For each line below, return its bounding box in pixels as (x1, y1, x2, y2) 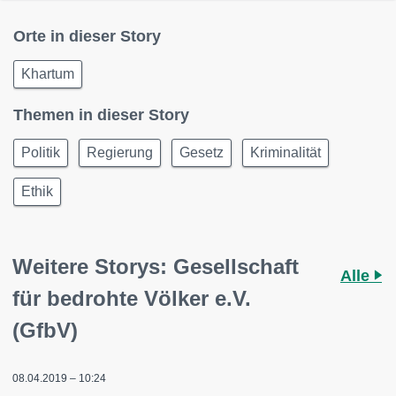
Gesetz (179, 145, 224, 160)
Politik (21, 145, 60, 160)
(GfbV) (12, 318, 78, 342)
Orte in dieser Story (13, 27, 161, 45)
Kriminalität (250, 145, 321, 160)
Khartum (21, 66, 74, 81)
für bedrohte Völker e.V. (12, 286, 251, 310)
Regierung (87, 145, 153, 160)
